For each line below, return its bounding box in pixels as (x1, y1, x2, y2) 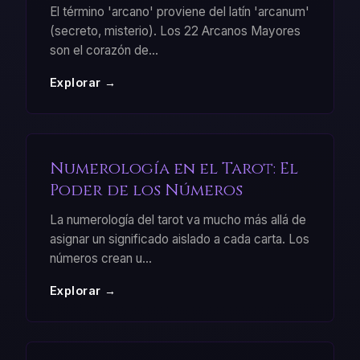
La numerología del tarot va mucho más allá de (49, 211, 306, 227)
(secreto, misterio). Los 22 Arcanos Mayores (49, 22, 301, 39)
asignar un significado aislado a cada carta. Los (49, 231, 309, 247)
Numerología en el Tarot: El (49, 157, 298, 179)
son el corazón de (49, 42, 149, 58)
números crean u (49, 250, 142, 266)
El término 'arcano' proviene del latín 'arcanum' (49, 3, 309, 19)
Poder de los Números (49, 178, 243, 201)
